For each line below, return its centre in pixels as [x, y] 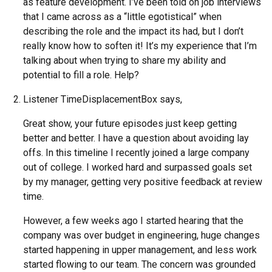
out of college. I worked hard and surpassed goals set [137, 167]
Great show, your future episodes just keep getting [130, 123]
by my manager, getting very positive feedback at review [142, 182]
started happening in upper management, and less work [140, 250]
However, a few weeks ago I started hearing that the [133, 220]
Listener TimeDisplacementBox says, [102, 99]
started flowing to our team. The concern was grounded [139, 264]
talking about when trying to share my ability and [124, 60]
